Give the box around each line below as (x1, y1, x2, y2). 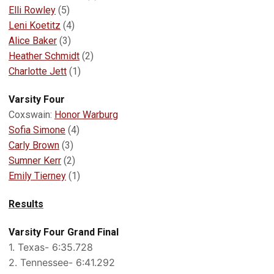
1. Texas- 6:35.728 (9, 241, 93, 253)
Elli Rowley (9, 4, 56, 16)
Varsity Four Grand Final (9, 226, 119, 238)
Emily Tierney (9, 170, 66, 182)
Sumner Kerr (9, 155, 61, 166)
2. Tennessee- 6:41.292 (9, 256, 115, 268)
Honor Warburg (54, 109, 118, 120)
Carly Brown (9, 139, 59, 151)
